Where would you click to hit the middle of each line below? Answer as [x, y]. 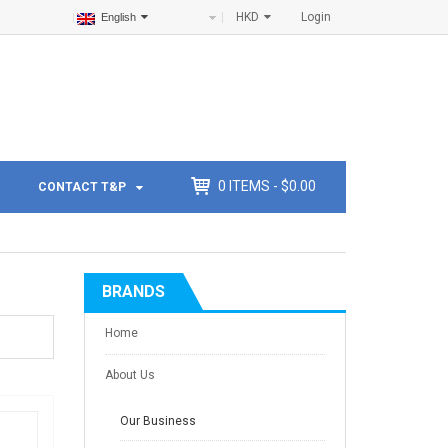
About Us [129, 375]
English [118, 17]
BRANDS [133, 292]
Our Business [157, 421]
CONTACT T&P [81, 187]
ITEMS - [253, 186]
